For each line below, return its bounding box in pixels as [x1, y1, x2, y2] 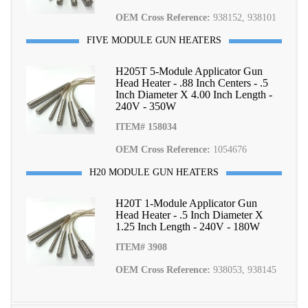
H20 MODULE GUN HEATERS [89, 166, 219, 177]
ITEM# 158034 [115, 122, 177, 132]
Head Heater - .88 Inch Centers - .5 [115, 77, 268, 89]
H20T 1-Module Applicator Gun [115, 197, 257, 209]
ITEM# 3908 [115, 242, 167, 252]
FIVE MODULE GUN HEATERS [87, 34, 221, 45]
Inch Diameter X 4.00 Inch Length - [115, 89, 272, 100]
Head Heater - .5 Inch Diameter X [115, 209, 263, 221]
